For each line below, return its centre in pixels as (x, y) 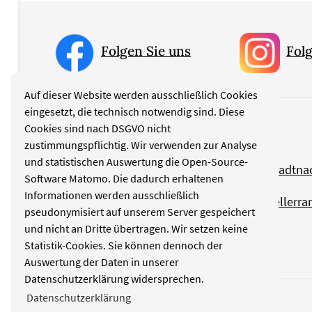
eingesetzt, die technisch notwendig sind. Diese (135, 111)
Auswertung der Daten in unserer (102, 262)
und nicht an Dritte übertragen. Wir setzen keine (136, 228)
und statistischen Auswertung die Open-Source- (136, 161)
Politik (71, 170)
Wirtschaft (81, 234)
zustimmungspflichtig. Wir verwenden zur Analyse (141, 145)
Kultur (71, 202)
